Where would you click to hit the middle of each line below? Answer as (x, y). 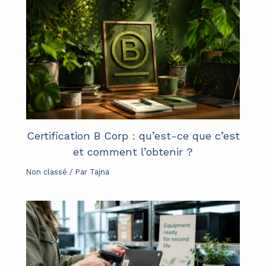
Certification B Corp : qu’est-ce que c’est (133, 136)
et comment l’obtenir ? (133, 152)
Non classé (47, 172)
